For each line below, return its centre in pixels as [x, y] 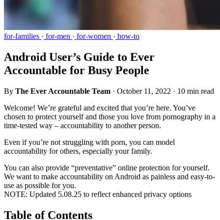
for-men [58, 36]
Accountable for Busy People [77, 70]
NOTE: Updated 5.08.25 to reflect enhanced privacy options [99, 194]
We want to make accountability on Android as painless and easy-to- [110, 176]
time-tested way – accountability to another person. [83, 125]
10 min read [196, 91]
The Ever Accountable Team [63, 91]
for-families [23, 36]
